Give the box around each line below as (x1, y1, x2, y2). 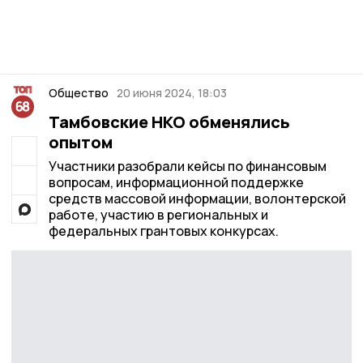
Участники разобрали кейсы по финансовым (48, 157, 327, 175)
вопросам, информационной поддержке (48, 173, 304, 191)
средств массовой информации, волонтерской (48, 190, 346, 207)
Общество (48, 85, 109, 100)
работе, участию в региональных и (48, 206, 268, 224)
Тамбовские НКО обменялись (48, 111, 290, 133)
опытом (48, 131, 113, 153)
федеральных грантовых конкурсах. (48, 222, 279, 240)
